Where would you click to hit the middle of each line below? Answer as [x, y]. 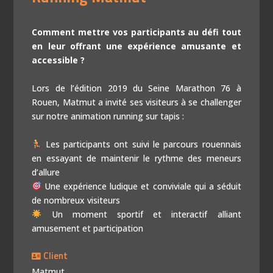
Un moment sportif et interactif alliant [141, 214]
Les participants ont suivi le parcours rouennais [141, 144]
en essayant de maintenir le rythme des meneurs [136, 158]
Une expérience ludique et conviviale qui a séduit [141, 186]
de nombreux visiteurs [76, 200]
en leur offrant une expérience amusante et [136, 46]
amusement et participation [88, 228]
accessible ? [58, 60]
